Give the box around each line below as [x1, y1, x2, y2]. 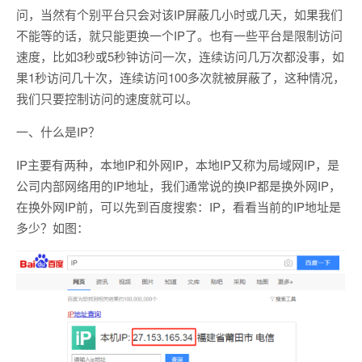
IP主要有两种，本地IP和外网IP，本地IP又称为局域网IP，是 [16, 156, 339, 173]
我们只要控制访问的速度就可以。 [16, 90, 198, 107]
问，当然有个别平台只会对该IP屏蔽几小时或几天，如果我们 [16, 6, 343, 23]
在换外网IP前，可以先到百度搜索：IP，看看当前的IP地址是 [16, 198, 341, 215]
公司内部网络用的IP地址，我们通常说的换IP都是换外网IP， [16, 177, 341, 194]
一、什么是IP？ [16, 123, 100, 140]
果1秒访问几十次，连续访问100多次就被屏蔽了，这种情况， [16, 69, 345, 86]
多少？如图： [16, 219, 89, 236]
